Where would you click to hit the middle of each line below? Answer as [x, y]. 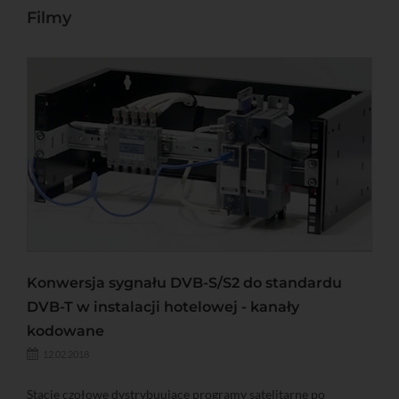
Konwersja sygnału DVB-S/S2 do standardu [184, 282]
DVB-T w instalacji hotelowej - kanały [163, 306]
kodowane [65, 330]
